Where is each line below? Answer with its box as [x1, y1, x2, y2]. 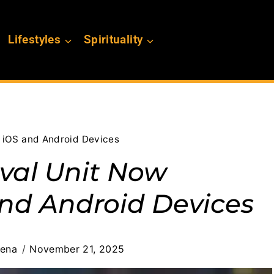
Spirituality [83, 32, 143, 47]
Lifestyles [8, 32, 61, 47]
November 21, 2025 [29, 243, 125, 256]
